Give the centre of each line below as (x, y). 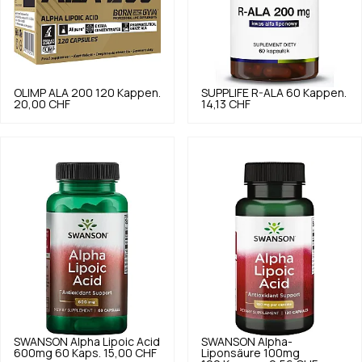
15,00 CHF (130, 353)
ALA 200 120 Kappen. (105, 93)
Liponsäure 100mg (250, 353)
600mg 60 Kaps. (57, 353)
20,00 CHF (42, 105)
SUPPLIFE (225, 93)
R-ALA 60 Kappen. (299, 93)
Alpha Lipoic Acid (115, 341)
